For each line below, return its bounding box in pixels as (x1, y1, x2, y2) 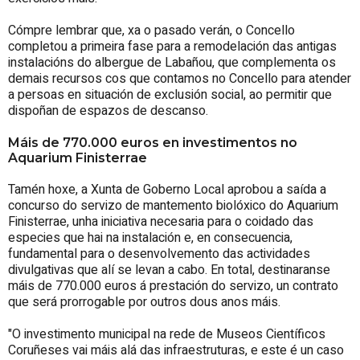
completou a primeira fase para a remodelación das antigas (8, 36, 337, 56)
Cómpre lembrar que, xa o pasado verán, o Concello (8, 20, 295, 40)
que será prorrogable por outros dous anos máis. (8, 292, 284, 312)
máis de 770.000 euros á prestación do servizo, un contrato (8, 276, 338, 296)
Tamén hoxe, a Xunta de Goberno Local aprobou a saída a (8, 179, 326, 199)
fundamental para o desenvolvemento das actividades (8, 243, 310, 264)
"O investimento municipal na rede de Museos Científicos (8, 324, 325, 344)
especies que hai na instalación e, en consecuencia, (8, 227, 292, 247)
